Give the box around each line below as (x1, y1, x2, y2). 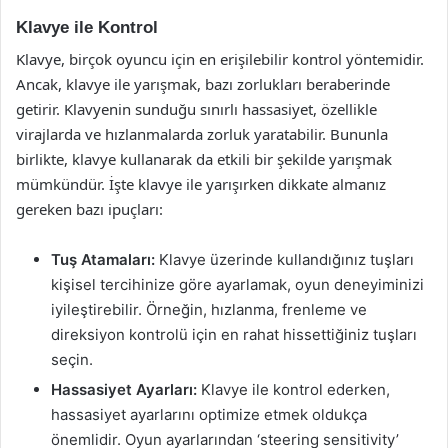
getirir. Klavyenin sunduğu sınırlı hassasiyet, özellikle (16, 99, 377, 119)
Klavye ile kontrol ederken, (197, 380, 390, 399)
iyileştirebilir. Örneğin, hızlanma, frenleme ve (51, 300, 367, 319)
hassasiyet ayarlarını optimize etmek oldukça (51, 405, 367, 424)
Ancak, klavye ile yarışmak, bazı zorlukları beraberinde (16, 74, 390, 94)
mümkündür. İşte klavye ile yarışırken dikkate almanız (16, 174, 386, 194)
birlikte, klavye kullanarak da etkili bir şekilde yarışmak (16, 149, 392, 169)
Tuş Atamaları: (51, 250, 155, 269)
